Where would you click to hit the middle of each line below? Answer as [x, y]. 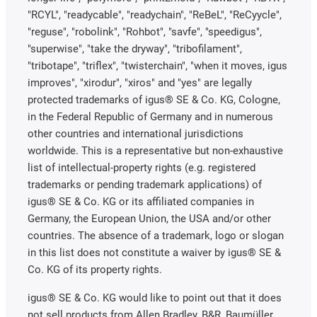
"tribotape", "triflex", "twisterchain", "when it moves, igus [157, 65]
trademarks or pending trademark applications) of [145, 184]
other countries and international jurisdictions [136, 133]
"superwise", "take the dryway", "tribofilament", [135, 48]
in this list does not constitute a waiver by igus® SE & [154, 252]
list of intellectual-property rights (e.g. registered [142, 167]
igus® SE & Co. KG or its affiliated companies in [141, 201]
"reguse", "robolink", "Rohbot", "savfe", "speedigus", [145, 31]
